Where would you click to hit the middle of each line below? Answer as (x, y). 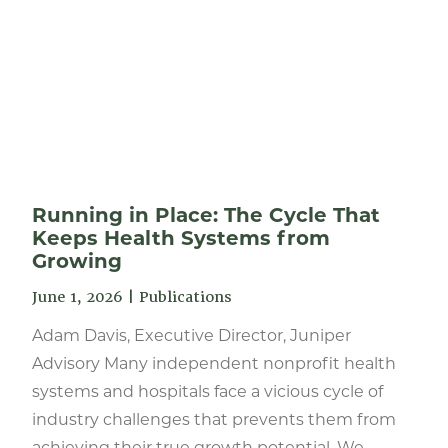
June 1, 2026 (77, 297)
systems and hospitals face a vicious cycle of (207, 391)
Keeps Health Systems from (181, 238)
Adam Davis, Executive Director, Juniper (191, 335)
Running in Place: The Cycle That (206, 215)
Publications (185, 297)
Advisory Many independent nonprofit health (214, 363)
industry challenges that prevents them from (214, 419)
